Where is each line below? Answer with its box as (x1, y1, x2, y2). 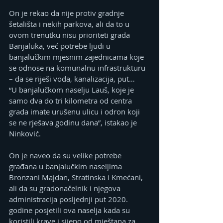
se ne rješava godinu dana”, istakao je (9, 117, 139, 128)
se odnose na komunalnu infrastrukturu (9, 63, 147, 73)
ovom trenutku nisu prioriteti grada (9, 30, 132, 40)
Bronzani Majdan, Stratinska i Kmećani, (9, 172, 145, 183)
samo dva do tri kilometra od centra (9, 96, 134, 106)
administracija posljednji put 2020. (9, 194, 130, 205)
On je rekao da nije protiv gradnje (9, 8, 126, 18)
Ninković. (9, 128, 41, 139)
